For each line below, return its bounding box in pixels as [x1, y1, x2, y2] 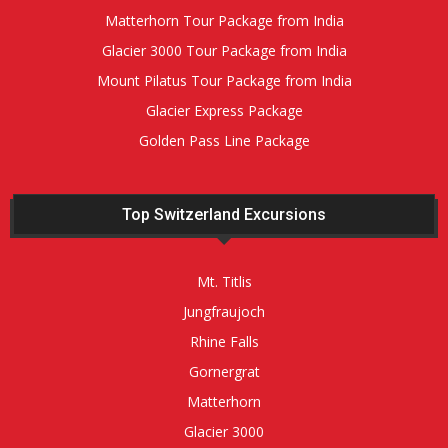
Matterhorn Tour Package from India [104, 11, 344, 31]
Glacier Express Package [145, 101, 303, 121]
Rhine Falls [189, 332, 259, 352]
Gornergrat [188, 362, 260, 382]
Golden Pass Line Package [138, 131, 310, 151]
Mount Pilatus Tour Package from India [96, 71, 352, 91]
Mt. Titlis [196, 272, 252, 292]
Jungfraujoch [183, 302, 265, 322]
